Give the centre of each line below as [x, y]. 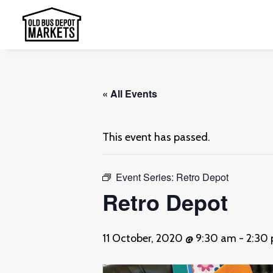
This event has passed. [156, 137]
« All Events [130, 94]
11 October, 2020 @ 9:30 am [169, 238]
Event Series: [146, 177]
